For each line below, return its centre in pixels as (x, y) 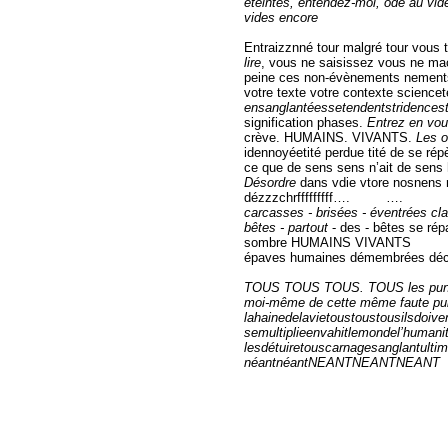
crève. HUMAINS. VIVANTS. (330, 137)
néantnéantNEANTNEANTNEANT (342, 362)
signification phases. (305, 122)
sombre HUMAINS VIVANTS (327, 242)
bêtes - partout (288, 227)
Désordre (272, 182)
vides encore (281, 17)
